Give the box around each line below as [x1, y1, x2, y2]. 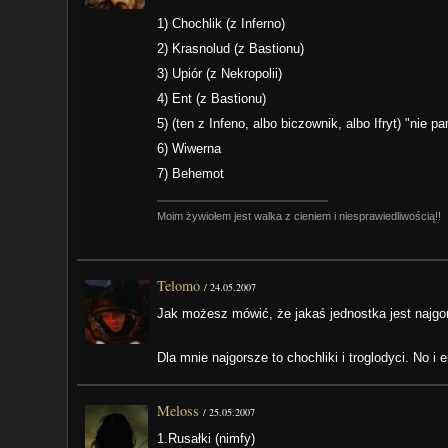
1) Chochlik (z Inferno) [157, 15, 286, 31]
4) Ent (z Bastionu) [157, 90, 267, 106]
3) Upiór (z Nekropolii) [157, 65, 283, 81]
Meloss [157, 401, 200, 421]
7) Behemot [157, 165, 225, 181]
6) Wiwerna [157, 140, 222, 156]
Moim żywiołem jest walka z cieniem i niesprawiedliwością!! [157, 209, 442, 222]
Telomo [157, 275, 201, 295]
